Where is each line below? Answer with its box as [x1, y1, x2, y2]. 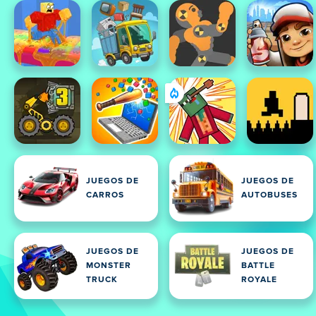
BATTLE [241, 262, 275, 270]
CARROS [86, 191, 124, 200]
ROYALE [241, 276, 277, 284]
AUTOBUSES [241, 191, 298, 200]
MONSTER [86, 262, 131, 270]
